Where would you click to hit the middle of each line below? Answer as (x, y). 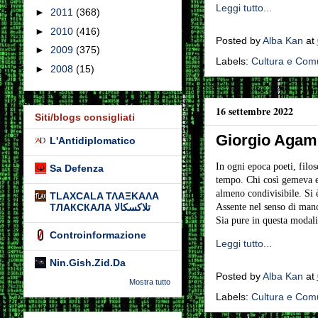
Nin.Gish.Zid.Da (87, 263)
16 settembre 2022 (254, 111)
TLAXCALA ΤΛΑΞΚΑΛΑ (104, 196)
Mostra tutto (149, 282)
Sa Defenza (76, 169)
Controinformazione (98, 235)
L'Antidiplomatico (92, 141)
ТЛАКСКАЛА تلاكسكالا (132, 208)
